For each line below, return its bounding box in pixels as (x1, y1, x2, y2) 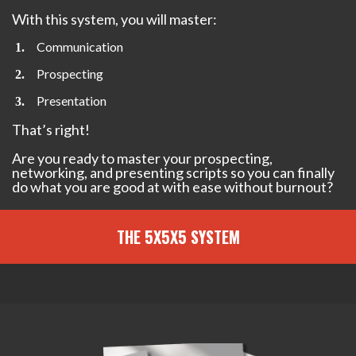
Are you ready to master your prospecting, (12, 149, 273, 167)
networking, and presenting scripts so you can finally (12, 163, 335, 181)
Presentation (37, 92, 107, 108)
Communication (37, 38, 126, 54)
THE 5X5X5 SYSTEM (116, 224, 240, 249)
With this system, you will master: (12, 10, 217, 28)
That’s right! (12, 120, 90, 138)
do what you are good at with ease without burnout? (12, 177, 333, 195)
